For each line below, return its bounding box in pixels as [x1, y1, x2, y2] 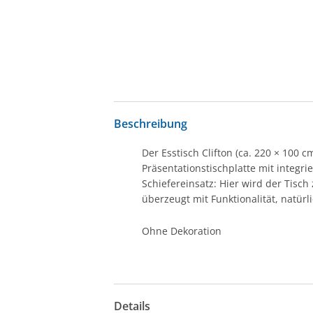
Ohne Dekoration [142, 224, 222, 238]
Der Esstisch [142, 146, 203, 160]
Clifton [202, 146, 233, 160]
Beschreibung [114, 115, 188, 131]
